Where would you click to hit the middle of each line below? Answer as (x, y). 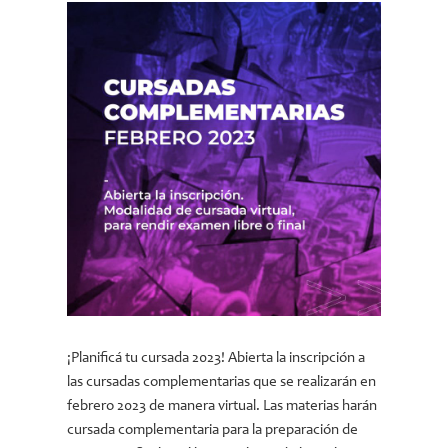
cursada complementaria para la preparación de (213, 430)
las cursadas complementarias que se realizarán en (222, 382)
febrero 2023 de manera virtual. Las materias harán (222, 406)
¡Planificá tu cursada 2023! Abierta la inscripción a (216, 358)
